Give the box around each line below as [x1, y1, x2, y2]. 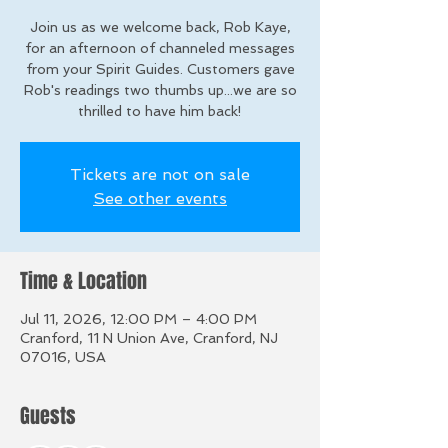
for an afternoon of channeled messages [25, 39, 295, 56]
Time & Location [20, 265, 147, 296]
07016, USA [20, 348, 106, 365]
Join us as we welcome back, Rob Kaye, [29, 18, 291, 35]
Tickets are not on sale [70, 164, 250, 184]
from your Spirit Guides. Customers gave [25, 60, 295, 77]
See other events [93, 188, 227, 208]
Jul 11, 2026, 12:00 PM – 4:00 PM [20, 310, 257, 327]
